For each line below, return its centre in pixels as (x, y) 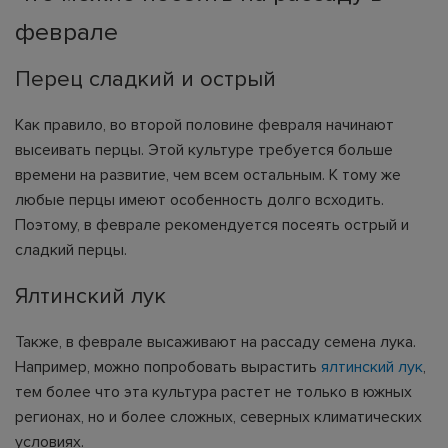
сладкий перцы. (71, 249)
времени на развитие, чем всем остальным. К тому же (208, 174)
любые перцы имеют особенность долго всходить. (199, 199)
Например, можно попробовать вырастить (168, 366)
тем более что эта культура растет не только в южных (213, 391)
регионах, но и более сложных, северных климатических (218, 416)
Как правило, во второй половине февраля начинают (204, 124)
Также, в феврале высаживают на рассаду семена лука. (215, 341)
